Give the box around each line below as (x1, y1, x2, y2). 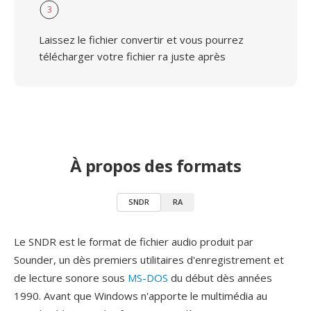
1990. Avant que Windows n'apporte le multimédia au (14, 289, 267, 303)
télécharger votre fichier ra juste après (39, 49, 226, 63)
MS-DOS (128, 271, 168, 285)
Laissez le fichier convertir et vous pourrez (39, 33, 244, 47)
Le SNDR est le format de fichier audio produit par (14, 235, 253, 249)
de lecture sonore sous (14, 271, 128, 285)
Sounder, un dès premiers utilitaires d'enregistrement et (14, 253, 284, 267)
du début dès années (168, 271, 272, 285)
